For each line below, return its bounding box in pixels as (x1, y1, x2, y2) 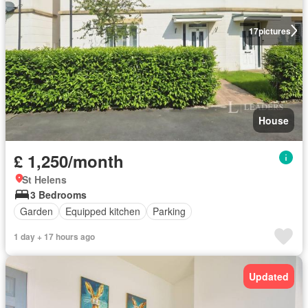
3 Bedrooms (30, 187, 87, 201)
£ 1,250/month (14, 148, 124, 173)
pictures (258, 24, 291, 37)
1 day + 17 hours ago (14, 230, 95, 243)
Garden (20, 204, 53, 219)
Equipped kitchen (65, 204, 140, 219)
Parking (153, 204, 186, 219)
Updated (249, 269, 289, 283)
